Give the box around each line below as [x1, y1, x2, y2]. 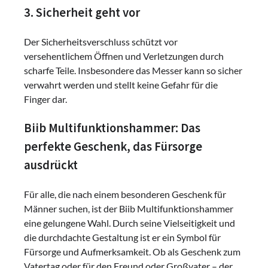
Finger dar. [24, 93, 67, 105]
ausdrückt [24, 157, 78, 173]
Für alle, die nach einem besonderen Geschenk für [24, 188, 226, 200]
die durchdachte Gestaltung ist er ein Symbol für [24, 231, 221, 243]
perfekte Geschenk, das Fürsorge [24, 139, 202, 155]
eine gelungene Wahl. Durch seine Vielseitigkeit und [24, 217, 235, 229]
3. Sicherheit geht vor [24, 5, 140, 21]
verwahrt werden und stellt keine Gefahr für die [24, 79, 218, 91]
